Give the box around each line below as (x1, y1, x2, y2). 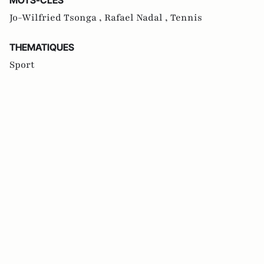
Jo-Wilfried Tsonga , (9, 11, 104, 24)
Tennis (170, 11, 202, 24)
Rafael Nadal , (104, 11, 170, 24)
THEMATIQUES (9, 41, 74, 53)
